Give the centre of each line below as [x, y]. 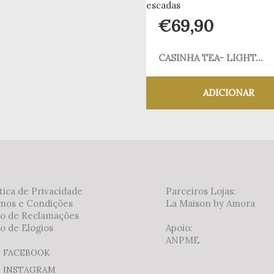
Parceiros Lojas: [201, 191]
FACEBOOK [27, 252]
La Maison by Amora [210, 203]
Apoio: [179, 228]
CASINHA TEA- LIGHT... [211, 58]
